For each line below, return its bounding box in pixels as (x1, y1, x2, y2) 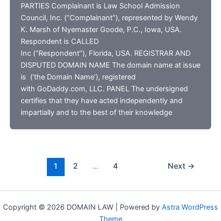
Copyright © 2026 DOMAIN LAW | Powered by (3, 203, 162, 212)
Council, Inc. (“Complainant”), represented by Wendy (20, 13, 198, 22)
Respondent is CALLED (20, 37, 99, 46)
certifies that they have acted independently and (20, 96, 183, 105)
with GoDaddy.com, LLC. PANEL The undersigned (20, 84, 188, 93)
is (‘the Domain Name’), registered (20, 72, 136, 81)
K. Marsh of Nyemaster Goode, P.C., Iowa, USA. (20, 25, 182, 34)
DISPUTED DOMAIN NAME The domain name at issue (20, 60, 200, 70)
